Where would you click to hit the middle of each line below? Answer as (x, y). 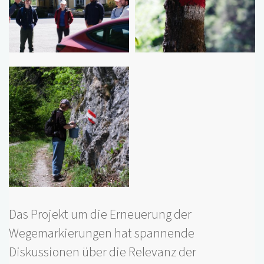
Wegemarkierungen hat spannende (102, 233)
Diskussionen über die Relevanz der (103, 252)
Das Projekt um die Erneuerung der (100, 214)
